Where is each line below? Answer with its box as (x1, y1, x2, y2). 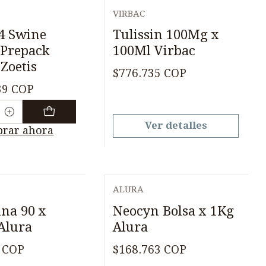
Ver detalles (144, 119, 207, 131)
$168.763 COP (113, 242, 187, 256)
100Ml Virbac (113, 43, 196, 59)
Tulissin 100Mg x (113, 27, 220, 43)
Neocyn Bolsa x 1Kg (113, 203, 235, 218)
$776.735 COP (113, 66, 187, 80)
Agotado (128, 20, 163, 30)
